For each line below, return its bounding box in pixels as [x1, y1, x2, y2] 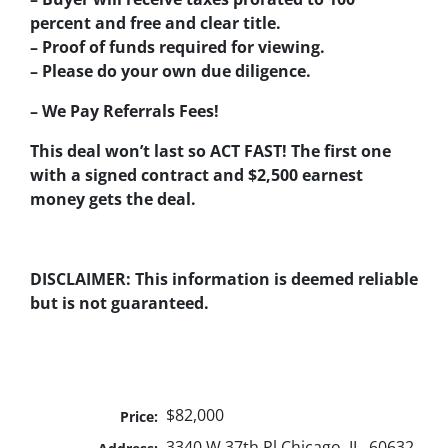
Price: [120, 407, 159, 427]
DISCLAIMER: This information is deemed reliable [30, 268, 418, 291]
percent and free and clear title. [30, 12, 281, 35]
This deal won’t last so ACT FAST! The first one [30, 140, 391, 163]
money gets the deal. [30, 188, 196, 211]
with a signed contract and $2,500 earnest [30, 164, 363, 187]
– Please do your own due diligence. [30, 60, 311, 83]
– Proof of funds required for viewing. [30, 36, 325, 59]
